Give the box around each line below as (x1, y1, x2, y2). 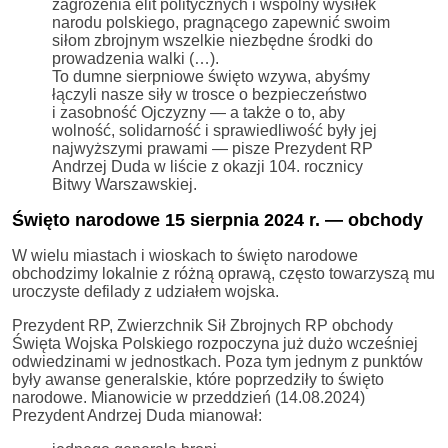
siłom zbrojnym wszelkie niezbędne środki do (52, 31, 373, 49)
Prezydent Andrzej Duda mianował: (12, 406, 262, 424)
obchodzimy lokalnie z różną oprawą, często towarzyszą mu (12, 264, 435, 282)
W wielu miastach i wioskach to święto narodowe (12, 246, 358, 264)
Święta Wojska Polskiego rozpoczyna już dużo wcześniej (12, 334, 418, 352)
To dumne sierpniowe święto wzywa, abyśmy (52, 67, 370, 85)
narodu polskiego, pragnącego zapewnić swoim (52, 13, 390, 31)
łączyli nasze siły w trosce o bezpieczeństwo (52, 85, 367, 103)
